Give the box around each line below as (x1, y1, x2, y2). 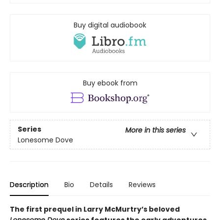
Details (90, 180, 113, 190)
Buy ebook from (82, 78, 137, 88)
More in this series (125, 125, 186, 135)
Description (10, 180, 49, 190)
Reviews (129, 180, 156, 190)
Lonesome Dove (18, 135, 73, 145)
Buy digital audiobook (74, 20, 146, 30)
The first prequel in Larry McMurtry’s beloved (10, 204, 180, 215)
